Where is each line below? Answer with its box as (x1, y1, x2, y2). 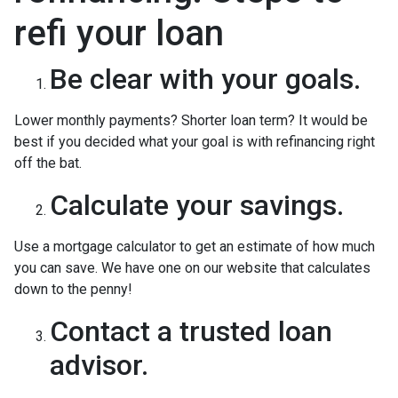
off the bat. (14, 154, 82, 171)
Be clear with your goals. (50, 61, 361, 96)
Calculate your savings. (50, 187, 344, 222)
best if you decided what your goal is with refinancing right (14, 132, 375, 150)
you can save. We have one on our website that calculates (14, 259, 370, 276)
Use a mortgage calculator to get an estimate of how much (14, 237, 375, 255)
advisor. (50, 347, 148, 382)
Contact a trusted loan (50, 314, 332, 348)
